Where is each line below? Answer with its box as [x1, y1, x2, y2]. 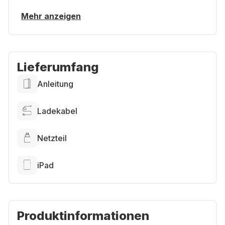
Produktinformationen [17, 208, 149, 223]
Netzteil [37, 133, 67, 143]
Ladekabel [37, 106, 77, 116]
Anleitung [37, 79, 73, 89]
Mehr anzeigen [21, 11, 81, 21]
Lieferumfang [17, 60, 99, 74]
